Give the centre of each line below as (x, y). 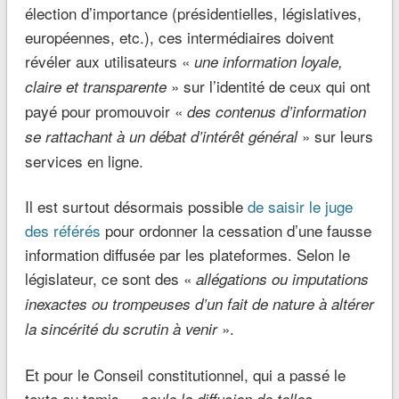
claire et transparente (98, 86)
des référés (62, 230)
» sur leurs (337, 135)
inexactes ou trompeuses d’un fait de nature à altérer (199, 303)
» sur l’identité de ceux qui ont (270, 85)
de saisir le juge (300, 206)
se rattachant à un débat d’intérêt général (163, 136)
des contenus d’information (276, 111)
